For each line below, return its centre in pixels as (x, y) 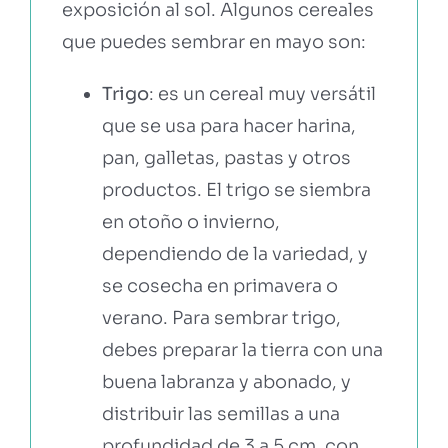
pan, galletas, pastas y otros (226, 157)
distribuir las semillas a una (220, 413)
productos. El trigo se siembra (236, 189)
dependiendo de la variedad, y (234, 253)
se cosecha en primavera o (219, 285)
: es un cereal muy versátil (262, 93)
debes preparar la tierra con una (242, 349)
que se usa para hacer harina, (228, 125)
